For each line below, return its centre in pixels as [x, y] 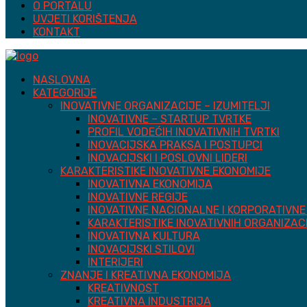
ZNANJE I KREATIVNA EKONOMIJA [146, 275]
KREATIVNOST [123, 288]
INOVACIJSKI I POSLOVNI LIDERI [168, 158]
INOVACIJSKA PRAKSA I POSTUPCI [175, 145]
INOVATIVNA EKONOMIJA [150, 184]
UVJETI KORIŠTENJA [85, 19]
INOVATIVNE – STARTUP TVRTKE [170, 119]
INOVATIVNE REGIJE [138, 197]
